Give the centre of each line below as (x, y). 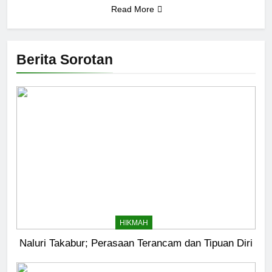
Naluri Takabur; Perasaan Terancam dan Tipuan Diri (136, 243)
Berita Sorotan (65, 59)
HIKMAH (134, 223)
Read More (132, 9)
